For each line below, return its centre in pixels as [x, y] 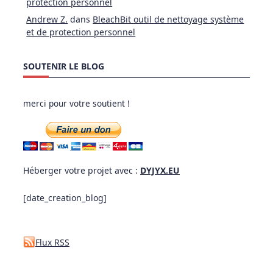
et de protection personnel [81, 32]
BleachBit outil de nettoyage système [168, 19]
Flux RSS [52, 242]
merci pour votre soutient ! [76, 103]
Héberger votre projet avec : [82, 171]
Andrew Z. [47, 19]
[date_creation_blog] [65, 198]
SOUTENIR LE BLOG [64, 66]
